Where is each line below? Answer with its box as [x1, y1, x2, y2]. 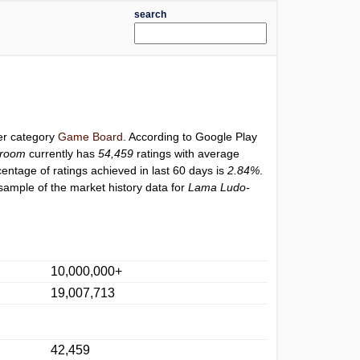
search [133, 9, 166, 20]
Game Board [58, 130, 124, 143]
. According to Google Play [123, 130, 258, 143]
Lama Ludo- [188, 181, 251, 194]
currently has [26, 147, 99, 160]
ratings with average [133, 147, 240, 160]
